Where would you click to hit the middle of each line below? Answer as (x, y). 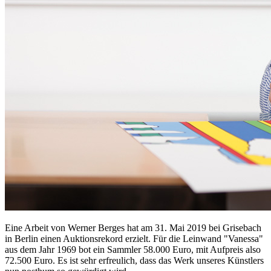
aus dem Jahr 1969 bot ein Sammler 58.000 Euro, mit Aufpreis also (133, 249)
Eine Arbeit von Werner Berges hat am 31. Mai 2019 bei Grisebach (133, 227)
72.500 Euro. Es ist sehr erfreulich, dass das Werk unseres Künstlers (134, 260)
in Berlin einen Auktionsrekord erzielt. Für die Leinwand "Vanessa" (134, 238)
